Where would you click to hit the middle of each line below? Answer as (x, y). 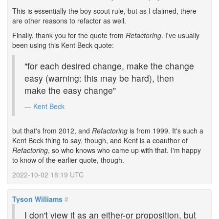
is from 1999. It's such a (165, 131)
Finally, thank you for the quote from (69, 35)
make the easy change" (70, 90)
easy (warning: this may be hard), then (99, 78)
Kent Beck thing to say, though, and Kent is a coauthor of (100, 140)
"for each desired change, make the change (109, 66)
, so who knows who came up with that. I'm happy (124, 150)
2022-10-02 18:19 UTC (48, 175)
